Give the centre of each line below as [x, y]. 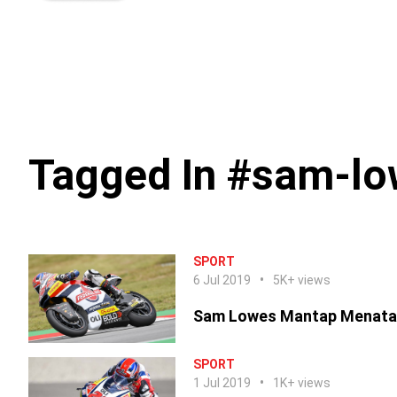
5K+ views [302, 280]
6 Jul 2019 [222, 280]
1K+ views [302, 383]
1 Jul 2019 [222, 383]
